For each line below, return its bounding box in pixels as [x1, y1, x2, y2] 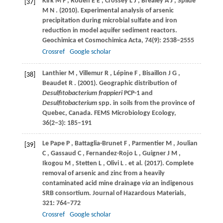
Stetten [75, 160, 97, 168]
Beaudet [42, 80, 67, 88]
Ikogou [42, 160, 63, 168]
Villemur [79, 70, 103, 78]
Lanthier [42, 70, 67, 78]
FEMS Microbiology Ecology [94, 110, 174, 117]
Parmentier [131, 140, 164, 148]
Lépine [113, 70, 133, 78]
